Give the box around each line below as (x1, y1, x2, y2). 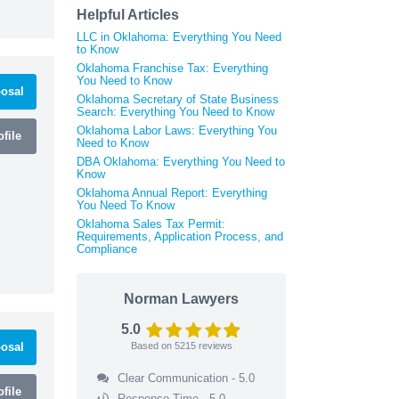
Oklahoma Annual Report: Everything (77, 185, 267, 199)
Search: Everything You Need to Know (77, 104, 274, 118)
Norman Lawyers (124, 290, 239, 306)
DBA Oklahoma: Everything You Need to (77, 154, 285, 168)
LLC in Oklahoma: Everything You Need (77, 29, 281, 44)
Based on (130, 339, 175, 351)
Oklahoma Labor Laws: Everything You (77, 123, 277, 137)
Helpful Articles (77, 6, 179, 22)
